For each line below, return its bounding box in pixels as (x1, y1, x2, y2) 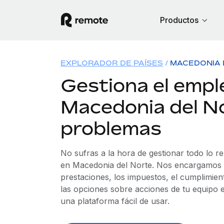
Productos (160, 15, 198, 25)
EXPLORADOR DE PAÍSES (60, 58, 163, 67)
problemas (60, 117, 161, 139)
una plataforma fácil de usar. (60, 196, 169, 206)
